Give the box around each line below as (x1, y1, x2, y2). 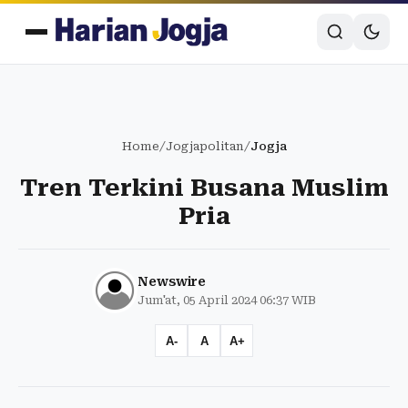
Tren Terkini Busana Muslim (19, 174, 389, 201)
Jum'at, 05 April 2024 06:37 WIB (138, 293, 316, 307)
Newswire (138, 274, 206, 289)
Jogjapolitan (165, 139, 244, 153)
